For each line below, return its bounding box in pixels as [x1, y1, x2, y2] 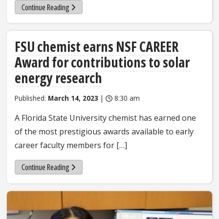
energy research [15, 68, 102, 88]
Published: [15, 93, 48, 103]
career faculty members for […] [15, 140, 127, 151]
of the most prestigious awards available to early [15, 126, 194, 137]
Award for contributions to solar [15, 53, 190, 72]
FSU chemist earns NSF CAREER [15, 37, 178, 56]
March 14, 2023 [48, 93, 98, 103]
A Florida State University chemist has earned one [15, 112, 196, 124]
